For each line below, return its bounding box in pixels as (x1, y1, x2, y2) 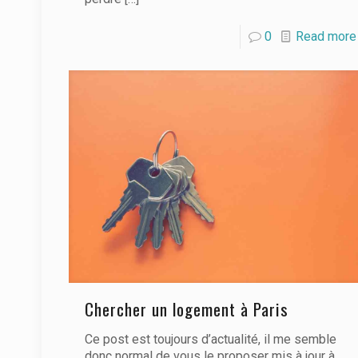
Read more (295, 28, 356, 44)
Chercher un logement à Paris (84, 296, 288, 321)
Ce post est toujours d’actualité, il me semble (84, 331, 336, 347)
